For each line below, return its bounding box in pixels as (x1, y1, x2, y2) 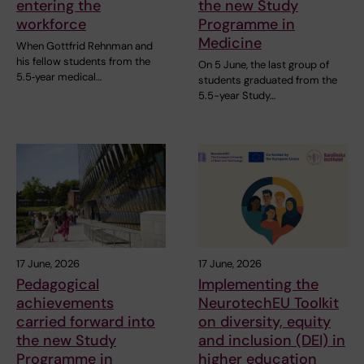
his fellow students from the (16, 54, 150, 68)
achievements (16, 293, 114, 314)
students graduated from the (198, 72, 337, 87)
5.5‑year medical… (16, 69, 102, 84)
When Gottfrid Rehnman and (16, 38, 153, 53)
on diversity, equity (198, 312, 331, 332)
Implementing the (198, 275, 318, 295)
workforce (16, 14, 86, 34)
